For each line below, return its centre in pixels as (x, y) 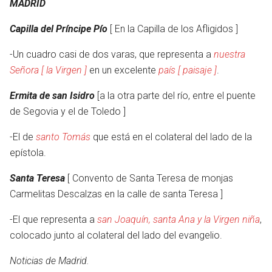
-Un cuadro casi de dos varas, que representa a (112, 54)
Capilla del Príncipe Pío (59, 29)
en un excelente (123, 70)
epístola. (28, 153)
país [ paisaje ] (188, 70)
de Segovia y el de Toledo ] (68, 111)
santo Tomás (63, 137)
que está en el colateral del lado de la (171, 137)
